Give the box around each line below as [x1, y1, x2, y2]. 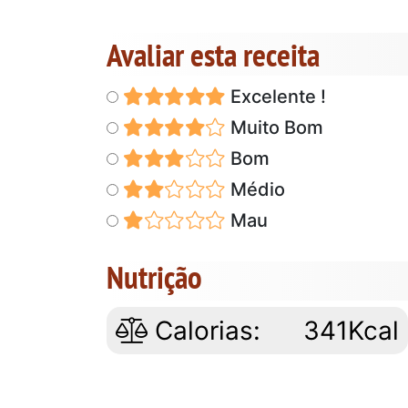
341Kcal [303, 314, 400, 346]
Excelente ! [225, 85, 326, 107]
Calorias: [148, 314, 260, 346]
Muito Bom [225, 116, 323, 138]
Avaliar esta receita [107, 33, 320, 76]
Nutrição [107, 255, 202, 298]
